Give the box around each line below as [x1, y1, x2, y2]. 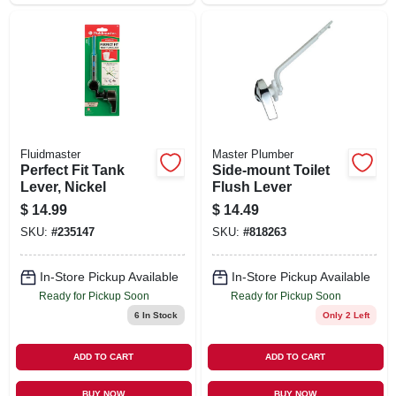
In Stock [139, 309, 178, 320]
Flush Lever [211, 179, 292, 194]
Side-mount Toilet [211, 162, 330, 178]
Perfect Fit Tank [19, 162, 125, 178]
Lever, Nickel [19, 179, 106, 194]
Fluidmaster [19, 148, 80, 161]
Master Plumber [211, 148, 293, 161]
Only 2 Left [322, 309, 369, 320]
